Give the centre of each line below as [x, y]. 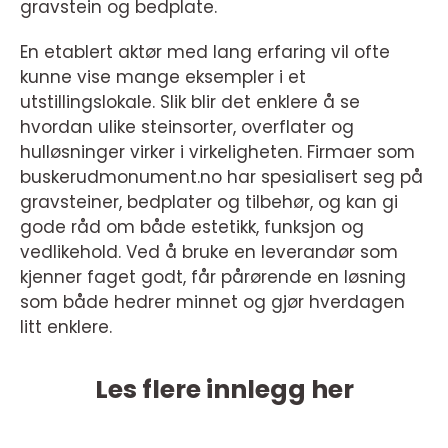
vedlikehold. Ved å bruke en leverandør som [209, 251]
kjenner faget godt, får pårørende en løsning [213, 276]
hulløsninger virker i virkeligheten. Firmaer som [217, 151]
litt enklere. [66, 326]
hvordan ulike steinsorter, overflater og [187, 126]
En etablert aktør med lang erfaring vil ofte [205, 51]
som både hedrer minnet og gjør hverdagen [212, 301]
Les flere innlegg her [224, 389]
